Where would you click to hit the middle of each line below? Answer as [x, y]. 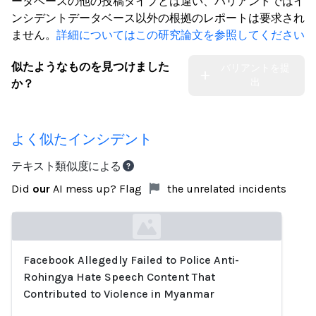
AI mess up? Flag [97, 189]
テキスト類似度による [66, 166]
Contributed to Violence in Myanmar [119, 294]
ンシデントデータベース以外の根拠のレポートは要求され [158, 18]
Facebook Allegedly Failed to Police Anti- [131, 260]
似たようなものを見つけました [90, 67]
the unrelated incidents [225, 189]
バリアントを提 [256, 68]
